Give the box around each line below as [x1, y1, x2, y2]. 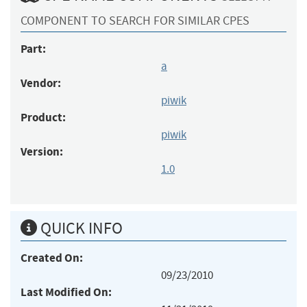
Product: [21, 109, 66, 125]
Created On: [21, 249, 83, 266]
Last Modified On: [21, 284, 112, 300]
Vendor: [21, 75, 61, 91]
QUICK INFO [37, 217, 123, 238]
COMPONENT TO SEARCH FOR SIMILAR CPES [21, 12, 249, 29]
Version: [21, 143, 63, 160]
